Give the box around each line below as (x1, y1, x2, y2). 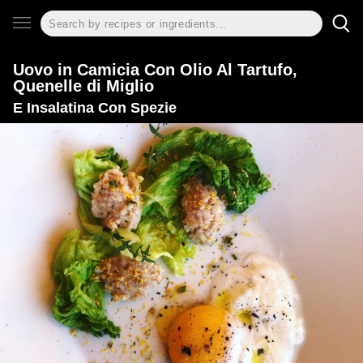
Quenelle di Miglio (13, 77, 154, 95)
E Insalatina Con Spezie (13, 100, 177, 116)
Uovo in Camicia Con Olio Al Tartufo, (13, 61, 297, 79)
